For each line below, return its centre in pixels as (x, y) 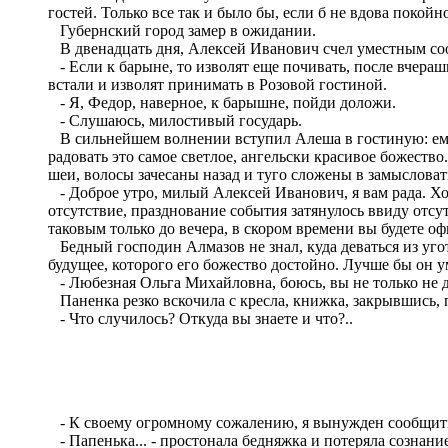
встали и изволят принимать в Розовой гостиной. (217, 84)
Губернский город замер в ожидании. (182, 30)
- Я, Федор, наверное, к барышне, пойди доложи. (222, 102)
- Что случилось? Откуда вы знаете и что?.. (200, 318)
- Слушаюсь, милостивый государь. (175, 120)
